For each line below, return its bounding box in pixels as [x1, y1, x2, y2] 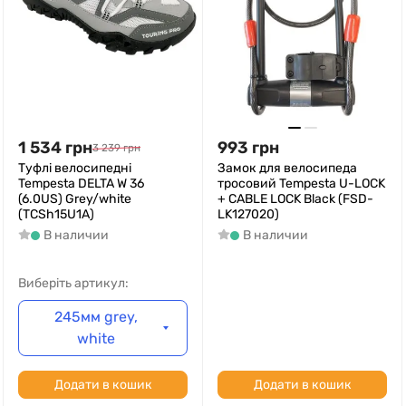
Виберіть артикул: [18, 275, 129, 291]
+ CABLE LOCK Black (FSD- [217, 191, 373, 207]
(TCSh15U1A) [18, 207, 94, 222]
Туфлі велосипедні [18, 160, 131, 176]
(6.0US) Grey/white [18, 191, 131, 207]
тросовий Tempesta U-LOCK [217, 176, 385, 191]
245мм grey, [54, 308, 139, 325]
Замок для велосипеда [217, 160, 357, 176]
